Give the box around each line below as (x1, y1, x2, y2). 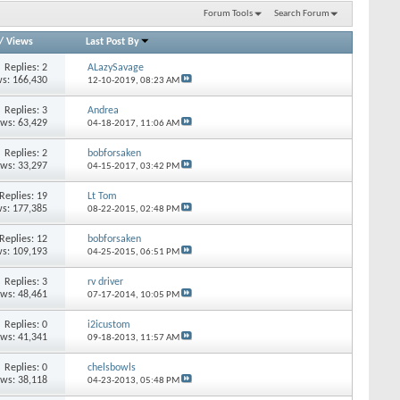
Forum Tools (203, 8, 253, 19)
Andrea (87, 104, 119, 116)
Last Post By (86, 36, 140, 47)
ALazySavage (87, 62, 144, 73)
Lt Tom (87, 190, 117, 202)
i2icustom (87, 319, 130, 330)
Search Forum (274, 8, 329, 19)
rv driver (87, 276, 123, 287)
